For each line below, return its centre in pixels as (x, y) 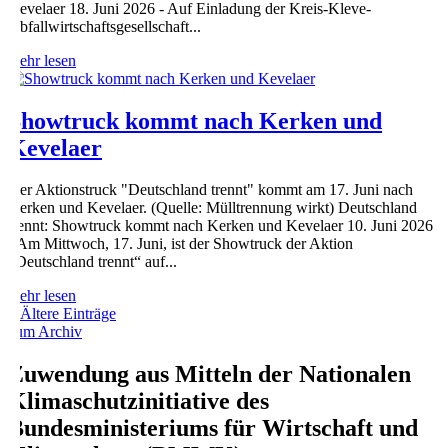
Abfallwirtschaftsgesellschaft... (104, 26)
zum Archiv (45, 332)
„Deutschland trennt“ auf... (92, 262)
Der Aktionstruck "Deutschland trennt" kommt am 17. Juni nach (210, 190)
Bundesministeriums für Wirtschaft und (213, 428)
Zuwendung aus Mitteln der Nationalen (209, 374)
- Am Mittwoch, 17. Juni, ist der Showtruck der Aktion (180, 244)
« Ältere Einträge (62, 314)
